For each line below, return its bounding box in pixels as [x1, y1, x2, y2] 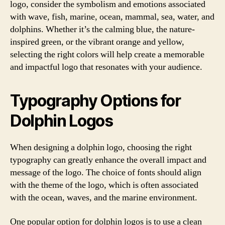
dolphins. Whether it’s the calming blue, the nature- [10, 24, 195, 35]
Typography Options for [10, 91, 181, 110]
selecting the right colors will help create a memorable [10, 49, 204, 60]
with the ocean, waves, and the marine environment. [10, 192, 197, 203]
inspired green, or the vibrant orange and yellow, [10, 36, 184, 48]
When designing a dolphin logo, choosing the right [10, 142, 192, 153]
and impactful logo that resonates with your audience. [10, 61, 202, 73]
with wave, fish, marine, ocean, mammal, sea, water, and [10, 11, 214, 23]
